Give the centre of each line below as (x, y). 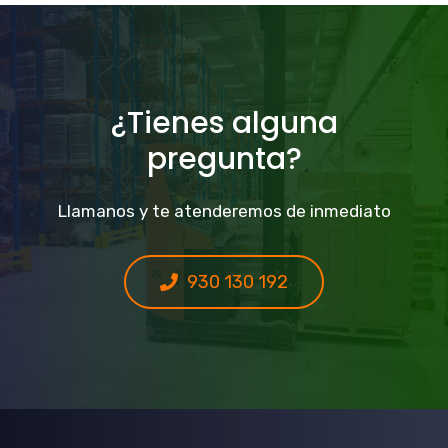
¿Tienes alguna (224, 123)
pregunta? (224, 159)
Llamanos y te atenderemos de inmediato (224, 211)
